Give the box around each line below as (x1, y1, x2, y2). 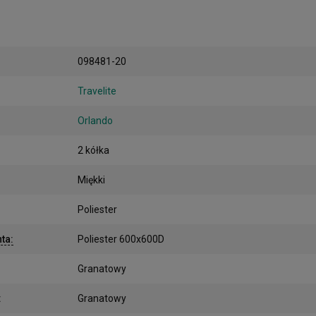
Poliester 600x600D (78, 233, 164, 245)
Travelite (78, 85, 116, 97)
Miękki (78, 174, 105, 186)
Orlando (78, 114, 113, 126)
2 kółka (78, 144, 109, 156)
